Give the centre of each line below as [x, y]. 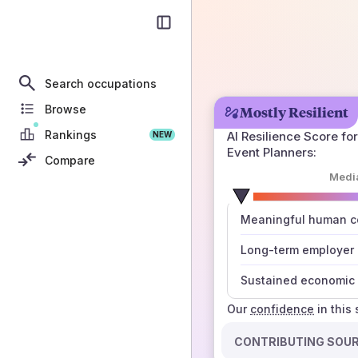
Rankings [71, 134]
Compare [70, 160]
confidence [282, 309]
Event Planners [270, 152]
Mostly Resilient [294, 112]
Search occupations [101, 83]
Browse [66, 109]
